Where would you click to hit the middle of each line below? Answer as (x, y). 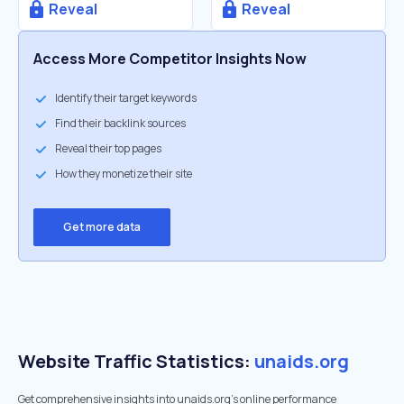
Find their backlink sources (120, 123)
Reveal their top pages (108, 148)
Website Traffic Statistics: (136, 361)
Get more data (102, 227)
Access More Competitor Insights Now (170, 59)
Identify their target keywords (126, 98)
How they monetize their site (124, 174)
